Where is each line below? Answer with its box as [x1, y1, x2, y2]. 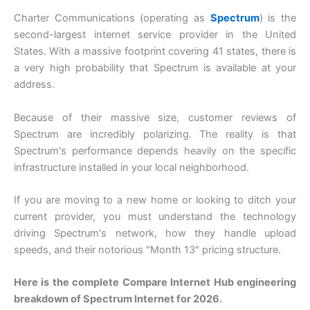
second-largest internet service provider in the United [14, 28, 296, 42]
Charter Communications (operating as [14, 12, 210, 25]
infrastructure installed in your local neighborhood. [14, 161, 249, 174]
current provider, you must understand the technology [14, 210, 296, 224]
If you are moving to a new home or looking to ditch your [14, 194, 296, 207]
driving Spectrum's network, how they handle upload [14, 227, 296, 240]
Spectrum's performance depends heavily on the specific [14, 144, 296, 157]
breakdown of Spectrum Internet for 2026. [14, 293, 222, 306]
